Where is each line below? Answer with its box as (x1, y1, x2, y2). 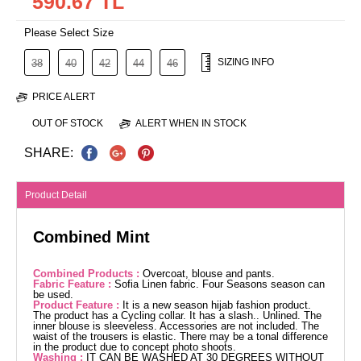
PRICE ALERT (32, 91, 95, 102)
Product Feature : (33, 299, 122, 312)
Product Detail (25, 189, 87, 201)
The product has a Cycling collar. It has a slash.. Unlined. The (33, 309, 322, 322)
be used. (33, 288, 73, 301)
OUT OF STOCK (32, 118, 103, 129)
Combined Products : (33, 268, 143, 280)
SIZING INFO (218, 56, 274, 68)
